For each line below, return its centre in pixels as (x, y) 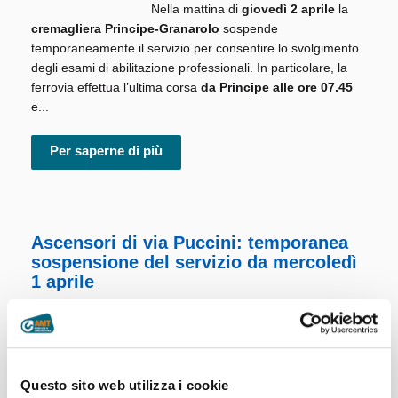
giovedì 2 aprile (288, 9)
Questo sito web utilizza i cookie (125, 386)
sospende (251, 29)
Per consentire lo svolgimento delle (249, 328)
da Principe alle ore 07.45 (277, 88)
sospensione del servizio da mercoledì (194, 263)
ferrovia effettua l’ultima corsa (116, 88)
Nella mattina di (196, 9)
